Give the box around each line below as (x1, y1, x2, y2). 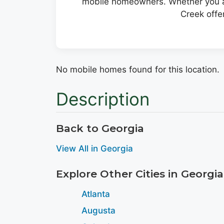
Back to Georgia (56, 122, 144, 134)
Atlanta (81, 188, 110, 199)
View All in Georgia (56, 143, 133, 153)
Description (56, 88, 149, 109)
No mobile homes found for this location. (56, 64, 219, 74)
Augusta (81, 205, 115, 215)
